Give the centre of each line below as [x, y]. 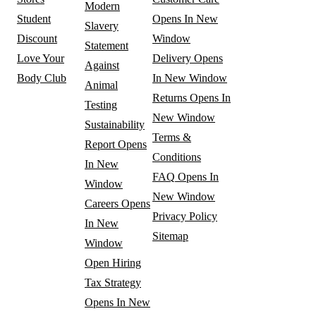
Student [34, 18]
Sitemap [170, 236]
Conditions [177, 157]
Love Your [41, 58]
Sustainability [115, 124]
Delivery [172, 58]
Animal [101, 85]
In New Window [190, 78]
